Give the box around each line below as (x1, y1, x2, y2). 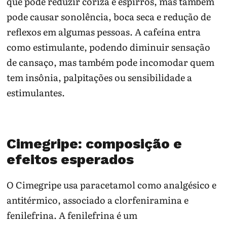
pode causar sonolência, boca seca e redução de (7, 9, 211, 23)
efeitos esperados (7, 151, 134, 168)
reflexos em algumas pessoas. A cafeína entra (7, 24, 201, 39)
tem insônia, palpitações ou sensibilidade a (7, 70, 193, 84)
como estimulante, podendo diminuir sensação (7, 40, 211, 54)
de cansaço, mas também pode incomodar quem (7, 55, 215, 69)
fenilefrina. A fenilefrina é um (7, 208, 138, 222)
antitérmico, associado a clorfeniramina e (7, 193, 189, 207)
